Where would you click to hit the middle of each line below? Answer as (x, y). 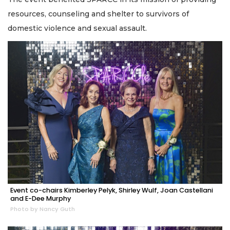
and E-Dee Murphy (41, 199)
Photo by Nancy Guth (43, 209)
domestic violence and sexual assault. (77, 28)
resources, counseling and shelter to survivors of (98, 14)
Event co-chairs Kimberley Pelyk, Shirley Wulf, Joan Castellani (112, 190)
